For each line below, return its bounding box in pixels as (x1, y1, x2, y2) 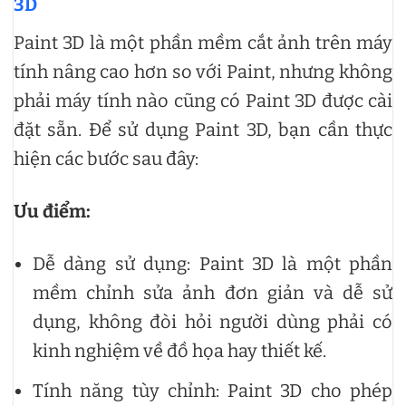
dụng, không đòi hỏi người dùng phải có (33, 310, 392, 333)
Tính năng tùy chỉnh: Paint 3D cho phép (33, 379, 392, 401)
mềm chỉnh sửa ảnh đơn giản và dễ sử (33, 281, 392, 304)
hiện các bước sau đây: (14, 147, 198, 169)
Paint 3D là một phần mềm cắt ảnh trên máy (14, 31, 392, 53)
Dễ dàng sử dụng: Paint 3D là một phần (33, 252, 392, 275)
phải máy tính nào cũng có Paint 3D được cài (14, 89, 392, 111)
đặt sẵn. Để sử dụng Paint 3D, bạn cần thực (14, 118, 392, 140)
